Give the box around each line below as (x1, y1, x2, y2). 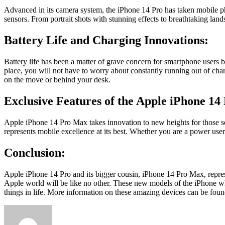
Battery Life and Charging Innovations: (4, 34, 208, 47)
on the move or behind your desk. (4, 75, 110, 84)
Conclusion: (4, 146, 65, 159)
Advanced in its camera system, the (4, 6, 118, 15)
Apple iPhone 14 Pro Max (4, 118, 87, 127)
